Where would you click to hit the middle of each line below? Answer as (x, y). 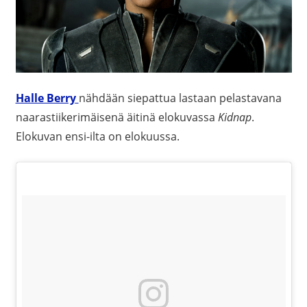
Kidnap (234, 117)
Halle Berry (46, 98)
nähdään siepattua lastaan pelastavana (180, 98)
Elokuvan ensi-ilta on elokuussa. (97, 136)
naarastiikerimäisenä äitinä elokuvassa (116, 117)
